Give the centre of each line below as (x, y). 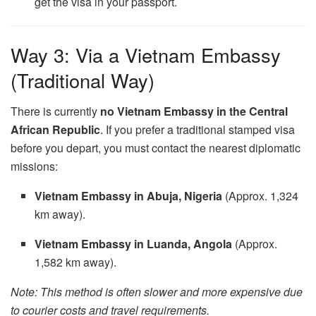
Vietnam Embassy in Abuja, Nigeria (129, 196)
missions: (34, 166)
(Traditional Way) (83, 80)
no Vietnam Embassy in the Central (194, 111)
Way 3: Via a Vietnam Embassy (146, 54)
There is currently (55, 111)
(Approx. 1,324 (261, 196)
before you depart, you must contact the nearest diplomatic (156, 148)
